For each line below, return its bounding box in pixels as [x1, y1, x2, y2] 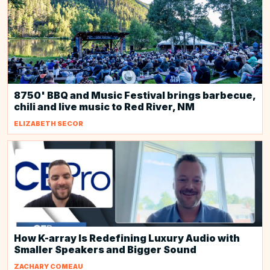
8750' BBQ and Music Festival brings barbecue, [14, 89, 256, 101]
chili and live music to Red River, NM [14, 101, 195, 113]
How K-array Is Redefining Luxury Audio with [14, 232, 240, 244]
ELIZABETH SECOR [14, 119, 83, 128]
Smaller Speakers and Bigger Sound [14, 243, 196, 256]
